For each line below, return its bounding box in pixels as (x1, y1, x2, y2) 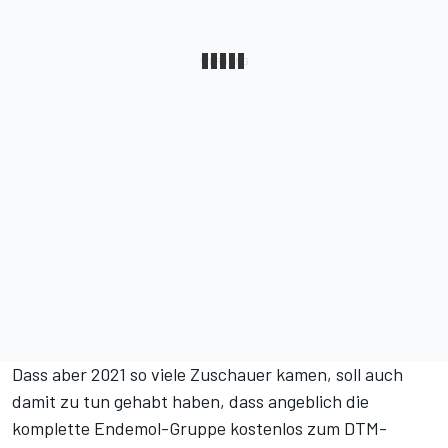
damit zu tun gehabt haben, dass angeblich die (12, 390, 369, 413)
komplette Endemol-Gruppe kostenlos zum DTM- (12, 417, 387, 440)
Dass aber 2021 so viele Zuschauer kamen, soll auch (12, 363, 403, 386)
